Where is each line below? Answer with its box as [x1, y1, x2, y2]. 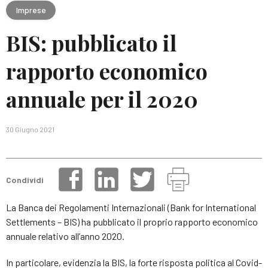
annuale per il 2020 [6, 84, 198, 113]
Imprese [16, 4, 46, 15]
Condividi [6, 174, 44, 185]
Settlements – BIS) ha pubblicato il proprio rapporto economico [6, 216, 258, 227]
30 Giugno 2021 [6, 125, 54, 133]
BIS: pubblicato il [6, 28, 176, 57]
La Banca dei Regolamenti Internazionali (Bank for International [6, 202, 256, 213]
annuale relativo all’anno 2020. [6, 230, 124, 242]
